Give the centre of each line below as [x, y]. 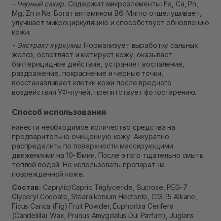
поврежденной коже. [48, 174]
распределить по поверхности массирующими [92, 146]
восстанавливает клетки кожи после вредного [92, 83]
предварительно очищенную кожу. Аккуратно [91, 137]
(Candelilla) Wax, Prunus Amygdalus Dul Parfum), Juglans [103, 216]
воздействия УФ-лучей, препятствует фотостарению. [104, 92]
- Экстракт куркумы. [48, 45]
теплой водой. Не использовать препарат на [89, 165]
